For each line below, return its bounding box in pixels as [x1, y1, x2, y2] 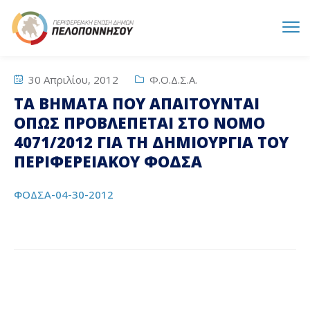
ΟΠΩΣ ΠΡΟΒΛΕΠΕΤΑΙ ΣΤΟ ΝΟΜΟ [14, 112, 265, 133]
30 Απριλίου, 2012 [26, 73, 118, 86]
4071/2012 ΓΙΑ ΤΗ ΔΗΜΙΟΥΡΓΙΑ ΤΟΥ [14, 131, 289, 152]
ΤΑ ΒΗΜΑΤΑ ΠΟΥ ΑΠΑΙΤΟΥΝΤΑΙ [14, 93, 259, 113]
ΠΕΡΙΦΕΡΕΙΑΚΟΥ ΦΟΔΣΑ [14, 151, 202, 172]
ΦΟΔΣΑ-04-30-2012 [14, 188, 113, 201]
